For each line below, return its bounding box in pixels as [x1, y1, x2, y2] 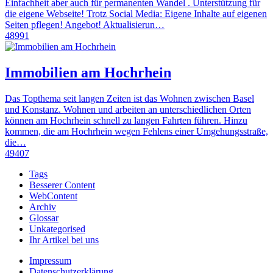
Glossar [29, 213, 58, 224]
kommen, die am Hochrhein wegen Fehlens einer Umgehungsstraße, [5, 126, 268, 137]
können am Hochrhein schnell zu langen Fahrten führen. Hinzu [5, 115, 247, 126]
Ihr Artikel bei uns [29, 235, 99, 246]
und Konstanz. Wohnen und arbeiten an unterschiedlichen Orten [5, 104, 251, 115]
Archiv [29, 202, 56, 213]
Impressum [29, 255, 71, 266]
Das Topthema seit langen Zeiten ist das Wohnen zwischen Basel [5, 93, 254, 104]
